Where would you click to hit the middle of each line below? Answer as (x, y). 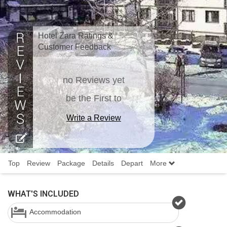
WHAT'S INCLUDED (43, 194)
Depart (132, 163)
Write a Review (94, 118)
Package (71, 163)
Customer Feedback (74, 47)
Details (103, 163)
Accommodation (55, 212)
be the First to (94, 98)
